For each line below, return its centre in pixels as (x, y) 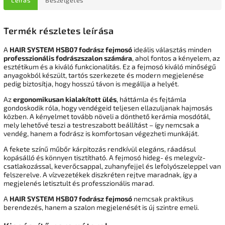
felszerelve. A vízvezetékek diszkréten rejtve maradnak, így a (100, 174)
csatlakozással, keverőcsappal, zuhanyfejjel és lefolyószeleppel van (112, 166)
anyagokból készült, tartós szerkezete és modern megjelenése (104, 75)
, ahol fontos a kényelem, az (176, 58)
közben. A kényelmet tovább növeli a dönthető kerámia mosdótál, (107, 116)
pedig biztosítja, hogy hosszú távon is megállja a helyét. (91, 83)
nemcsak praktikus (163, 198)
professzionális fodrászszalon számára (68, 58)
